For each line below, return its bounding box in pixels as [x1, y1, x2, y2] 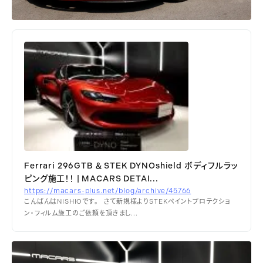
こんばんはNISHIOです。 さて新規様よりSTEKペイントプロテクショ [24, 198, 230, 206]
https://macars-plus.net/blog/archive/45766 [24, 187, 191, 195]
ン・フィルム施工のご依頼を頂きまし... [24, 210, 138, 218]
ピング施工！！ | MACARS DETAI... [24, 174, 159, 184]
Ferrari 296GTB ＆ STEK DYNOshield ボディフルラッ [24, 161, 238, 171]
